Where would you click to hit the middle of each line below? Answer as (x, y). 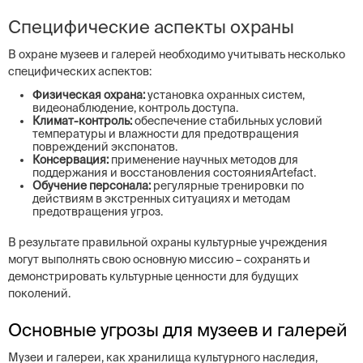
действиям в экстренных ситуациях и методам (161, 199)
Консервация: (70, 160)
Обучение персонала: (92, 186)
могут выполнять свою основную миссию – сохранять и (159, 259)
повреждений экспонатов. (105, 147)
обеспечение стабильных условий (227, 121)
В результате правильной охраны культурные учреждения (168, 242)
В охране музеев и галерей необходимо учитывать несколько (177, 54)
